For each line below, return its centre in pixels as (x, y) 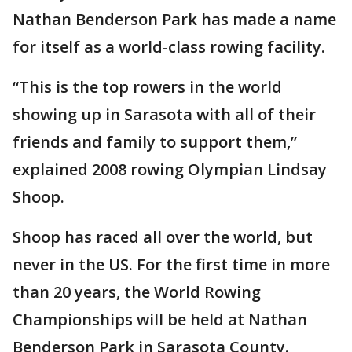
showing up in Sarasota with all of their (164, 114)
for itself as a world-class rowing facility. (169, 47)
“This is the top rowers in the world (147, 87)
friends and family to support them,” (155, 142)
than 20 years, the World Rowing (137, 292)
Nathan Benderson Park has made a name (174, 19)
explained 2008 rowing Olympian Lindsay (170, 169)
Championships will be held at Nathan (160, 319)
